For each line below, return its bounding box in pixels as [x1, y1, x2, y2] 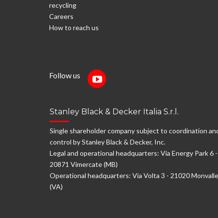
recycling [49, 1, 76, 9]
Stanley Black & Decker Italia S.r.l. [50, 107, 179, 116]
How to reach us [49, 23, 99, 32]
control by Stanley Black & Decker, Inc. [50, 138, 165, 146]
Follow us [49, 71, 88, 80]
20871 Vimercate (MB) [50, 160, 118, 168]
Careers [49, 12, 73, 20]
